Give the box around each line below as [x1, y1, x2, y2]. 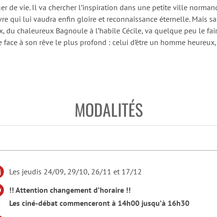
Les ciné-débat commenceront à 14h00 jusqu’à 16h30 [9, 198, 190, 208]
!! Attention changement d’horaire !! [9, 185, 131, 195]
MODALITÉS [74, 97, 143, 122]
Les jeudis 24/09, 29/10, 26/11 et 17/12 [9, 167, 142, 177]
